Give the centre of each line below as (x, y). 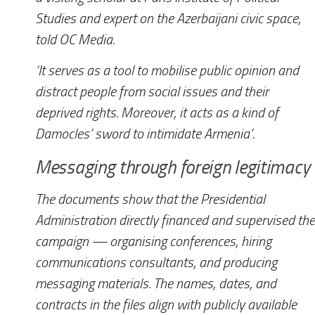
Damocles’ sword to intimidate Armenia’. (145, 134)
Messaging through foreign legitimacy (173, 168)
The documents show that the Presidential (150, 200)
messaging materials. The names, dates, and (156, 284)
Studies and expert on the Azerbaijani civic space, (168, 18)
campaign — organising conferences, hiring (153, 242)
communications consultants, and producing (156, 263)
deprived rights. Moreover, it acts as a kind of (157, 113)
